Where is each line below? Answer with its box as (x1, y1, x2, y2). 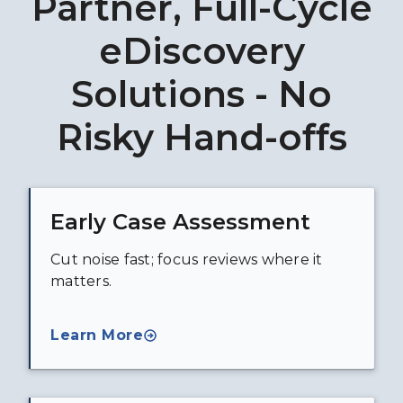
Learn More (50, 327, 143, 345)
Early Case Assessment (50, 209, 310, 236)
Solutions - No (71, 72, 332, 117)
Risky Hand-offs (56, 115, 347, 160)
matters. (50, 273, 112, 291)
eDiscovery (98, 29, 305, 74)
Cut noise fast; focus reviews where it (50, 251, 323, 269)
